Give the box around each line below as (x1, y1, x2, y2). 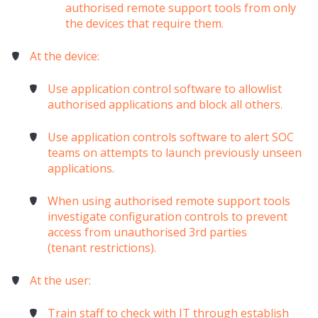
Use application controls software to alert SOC (47, 129, 294, 146)
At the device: (29, 48, 99, 65)
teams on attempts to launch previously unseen (47, 145, 302, 161)
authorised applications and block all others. (47, 97, 283, 113)
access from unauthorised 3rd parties (47, 224, 247, 241)
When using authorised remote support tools (47, 193, 290, 209)
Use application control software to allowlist (47, 81, 282, 97)
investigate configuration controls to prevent (47, 209, 287, 225)
